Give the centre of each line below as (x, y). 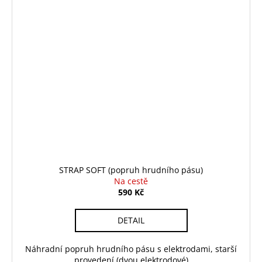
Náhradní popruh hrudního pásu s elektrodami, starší (131, 249)
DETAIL (131, 220)
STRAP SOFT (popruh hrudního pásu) (131, 170)
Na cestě (131, 181)
